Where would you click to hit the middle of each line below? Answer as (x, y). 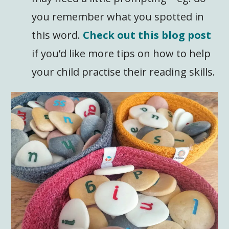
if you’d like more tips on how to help (121, 53)
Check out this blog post (147, 35)
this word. (58, 35)
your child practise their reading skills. (124, 72)
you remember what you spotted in (118, 16)
